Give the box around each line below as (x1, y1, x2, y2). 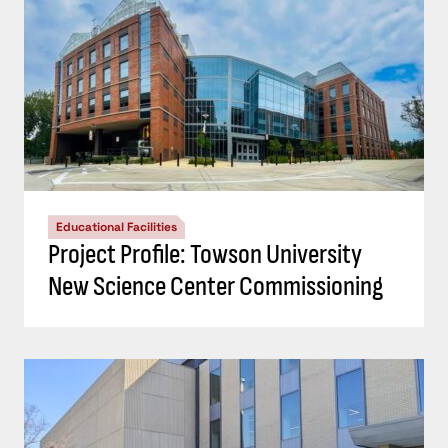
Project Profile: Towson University (48, 238, 362, 272)
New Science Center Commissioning (48, 270, 383, 304)
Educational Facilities (56, 219, 177, 236)
